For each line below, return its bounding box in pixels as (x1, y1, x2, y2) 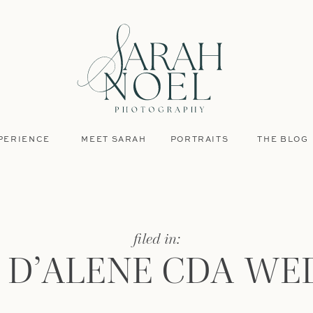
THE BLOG (257, 136, 309, 144)
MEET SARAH (81, 136, 147, 144)
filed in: (133, 230, 180, 248)
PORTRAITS (170, 136, 229, 144)
